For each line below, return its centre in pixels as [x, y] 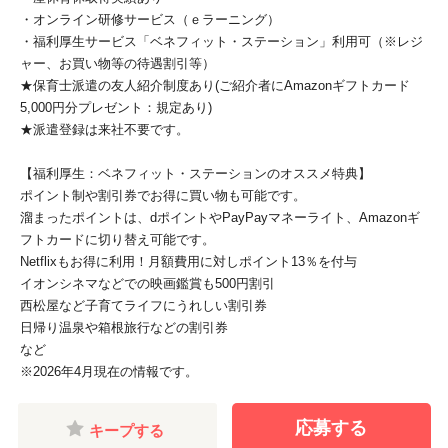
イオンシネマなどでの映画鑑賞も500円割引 [147, 283]
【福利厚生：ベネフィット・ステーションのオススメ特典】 [195, 173]
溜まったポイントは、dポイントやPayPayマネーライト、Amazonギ [220, 217]
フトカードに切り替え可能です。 [117, 239]
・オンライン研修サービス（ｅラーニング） [150, 19]
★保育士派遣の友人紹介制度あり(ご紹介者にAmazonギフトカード [215, 85]
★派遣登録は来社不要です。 [104, 129]
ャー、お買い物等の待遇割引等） [117, 63]
